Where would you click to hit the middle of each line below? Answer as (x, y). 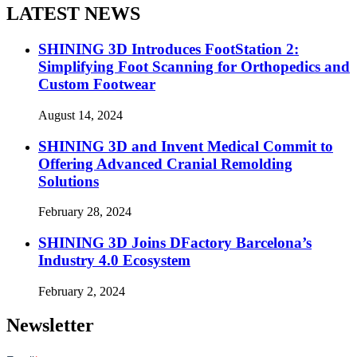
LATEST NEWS (73, 14)
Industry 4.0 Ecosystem (114, 261)
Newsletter (50, 325)
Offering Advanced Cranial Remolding (165, 163)
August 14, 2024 (80, 115)
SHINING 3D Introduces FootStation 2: (169, 49)
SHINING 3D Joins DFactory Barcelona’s (175, 243)
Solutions (69, 181)
